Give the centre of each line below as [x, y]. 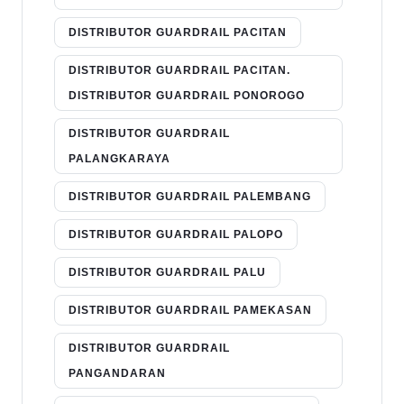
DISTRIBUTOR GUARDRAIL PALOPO [176, 234]
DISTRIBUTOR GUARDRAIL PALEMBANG [190, 196]
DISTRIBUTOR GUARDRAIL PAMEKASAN [190, 310]
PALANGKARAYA [119, 158]
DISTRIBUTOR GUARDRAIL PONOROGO [187, 95]
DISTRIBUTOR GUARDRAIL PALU [167, 272]
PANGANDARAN [117, 373]
